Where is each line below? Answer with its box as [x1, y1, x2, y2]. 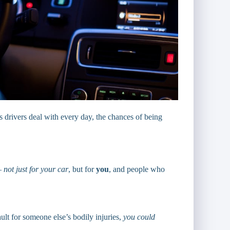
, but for [68, 164, 96, 174]
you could [123, 212, 155, 221]
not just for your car [4, 164, 68, 174]
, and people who [109, 164, 165, 174]
